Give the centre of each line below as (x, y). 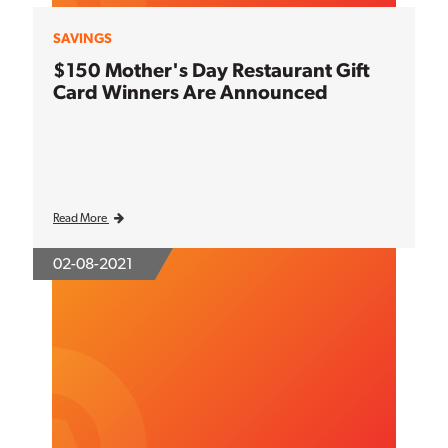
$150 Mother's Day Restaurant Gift (211, 70)
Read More (81, 218)
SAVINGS (82, 38)
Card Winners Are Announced (190, 92)
